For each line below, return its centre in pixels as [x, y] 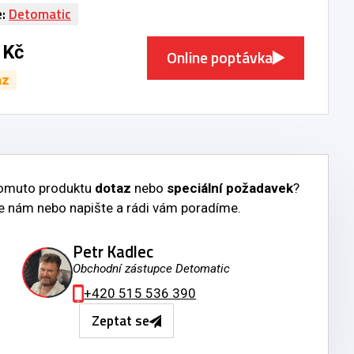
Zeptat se [120, 320]
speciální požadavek [230, 188]
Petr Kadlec [113, 251]
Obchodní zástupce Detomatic [152, 268]
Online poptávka [220, 57]
